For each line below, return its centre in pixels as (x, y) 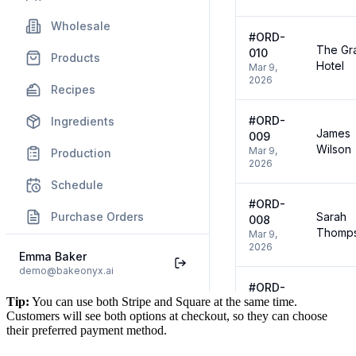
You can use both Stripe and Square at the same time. (163, 302)
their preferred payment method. (87, 331)
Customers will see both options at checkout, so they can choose (167, 316)
